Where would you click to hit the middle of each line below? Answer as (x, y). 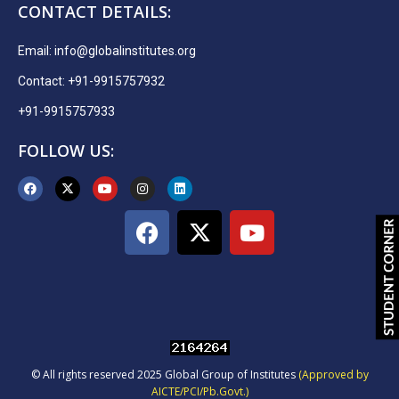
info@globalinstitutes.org (125, 51)
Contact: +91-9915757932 (91, 81)
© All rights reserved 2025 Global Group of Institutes (164, 375)
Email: (36, 51)
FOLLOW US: (66, 151)
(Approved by (333, 375)
